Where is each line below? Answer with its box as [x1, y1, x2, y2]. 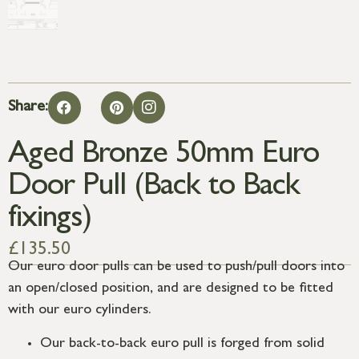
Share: [8, 99, 48, 116]
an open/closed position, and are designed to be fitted [8, 282, 333, 297]
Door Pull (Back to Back [8, 171, 300, 204]
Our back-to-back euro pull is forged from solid [40, 337, 325, 352]
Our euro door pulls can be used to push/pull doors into [8, 260, 345, 276]
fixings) [8, 204, 91, 236]
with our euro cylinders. [8, 304, 151, 319]
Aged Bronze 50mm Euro [8, 139, 319, 172]
